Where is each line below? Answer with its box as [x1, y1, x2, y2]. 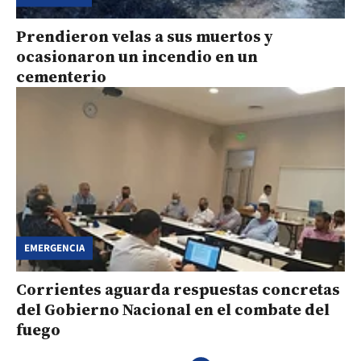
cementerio [16, 64, 106, 88]
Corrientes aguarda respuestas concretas [16, 277, 340, 301]
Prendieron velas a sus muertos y [16, 24, 273, 48]
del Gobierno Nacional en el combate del [16, 297, 330, 321]
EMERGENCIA [24, 240, 85, 255]
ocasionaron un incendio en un [16, 44, 258, 68]
